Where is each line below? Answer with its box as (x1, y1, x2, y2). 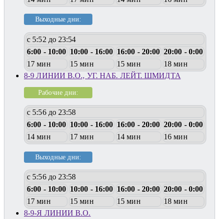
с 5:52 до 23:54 (27, 35, 76, 44)
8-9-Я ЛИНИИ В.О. (24, 209, 91, 218)
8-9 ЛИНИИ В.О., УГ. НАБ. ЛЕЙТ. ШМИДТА (24, 71, 181, 80)
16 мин (164, 132, 188, 141)
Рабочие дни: (38, 88, 79, 96)
